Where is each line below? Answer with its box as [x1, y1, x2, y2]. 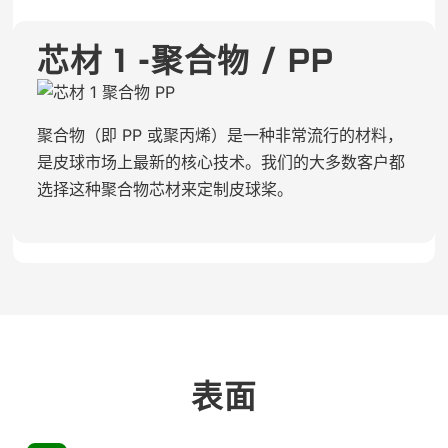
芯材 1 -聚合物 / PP [36, 42, 333, 83]
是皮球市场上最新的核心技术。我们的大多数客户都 [36, 152, 405, 173]
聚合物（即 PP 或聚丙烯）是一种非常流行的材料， [36, 125, 403, 146]
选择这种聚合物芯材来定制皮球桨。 [36, 179, 293, 200]
